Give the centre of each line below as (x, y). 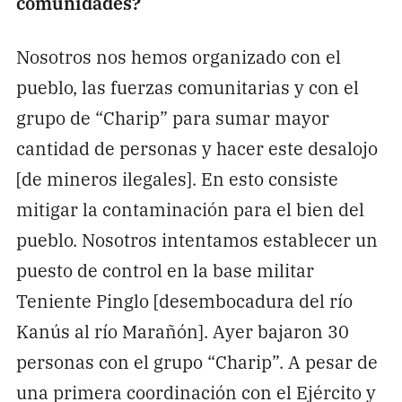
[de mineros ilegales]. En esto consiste (177, 179)
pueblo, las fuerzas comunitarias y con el (187, 87)
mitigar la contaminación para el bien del (190, 209)
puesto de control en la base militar (165, 270)
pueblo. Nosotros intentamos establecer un (197, 240)
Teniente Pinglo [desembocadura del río (184, 301)
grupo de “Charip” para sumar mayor (172, 118)
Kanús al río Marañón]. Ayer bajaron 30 (182, 331)
